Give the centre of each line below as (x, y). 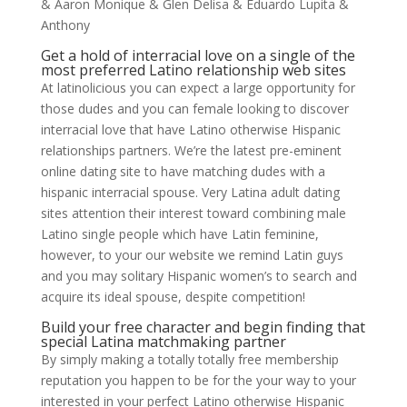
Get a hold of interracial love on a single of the (198, 55)
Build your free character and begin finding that (203, 327)
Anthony (65, 25)
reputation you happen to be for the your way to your (198, 380)
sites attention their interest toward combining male (193, 213)
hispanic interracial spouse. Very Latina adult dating (190, 192)
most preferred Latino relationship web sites (193, 70)
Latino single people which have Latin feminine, (179, 234)
